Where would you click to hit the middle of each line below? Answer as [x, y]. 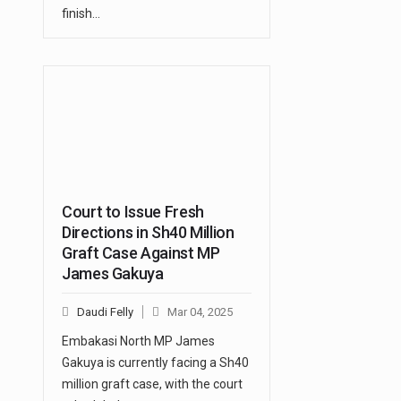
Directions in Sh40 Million [148, 233]
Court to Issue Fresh [133, 212]
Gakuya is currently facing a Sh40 [155, 363]
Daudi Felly [105, 312]
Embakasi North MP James [138, 341]
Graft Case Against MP [141, 253]
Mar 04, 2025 [200, 312]
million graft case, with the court [152, 384]
